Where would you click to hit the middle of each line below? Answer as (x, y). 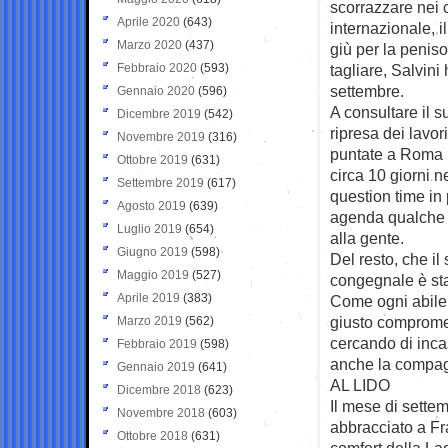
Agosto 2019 (151, 205)
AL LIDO (360, 384)
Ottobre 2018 (152, 435)
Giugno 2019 (152, 251)
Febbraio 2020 (157, 67)
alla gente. (367, 237)
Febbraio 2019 (157, 343)
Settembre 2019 (160, 182)
